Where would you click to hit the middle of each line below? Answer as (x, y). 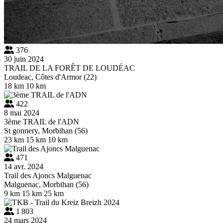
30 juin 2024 (24, 59)
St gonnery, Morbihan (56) (46, 130)
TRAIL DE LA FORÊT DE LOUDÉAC (69, 68)
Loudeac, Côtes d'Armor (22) (50, 77)
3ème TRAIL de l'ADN (42, 121)
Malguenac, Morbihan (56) (46, 184)
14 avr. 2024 (24, 166)
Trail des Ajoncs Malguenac (48, 175)
